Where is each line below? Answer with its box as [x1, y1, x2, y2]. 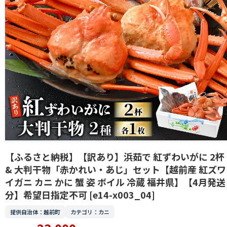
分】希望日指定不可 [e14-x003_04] [5, 188, 155, 202]
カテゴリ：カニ [70, 208, 109, 216]
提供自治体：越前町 [10, 208, 60, 216]
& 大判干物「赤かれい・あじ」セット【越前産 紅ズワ [5, 163, 226, 176]
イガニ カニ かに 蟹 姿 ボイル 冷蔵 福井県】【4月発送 [5, 175, 225, 189]
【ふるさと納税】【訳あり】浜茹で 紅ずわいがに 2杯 [5, 150, 224, 164]
